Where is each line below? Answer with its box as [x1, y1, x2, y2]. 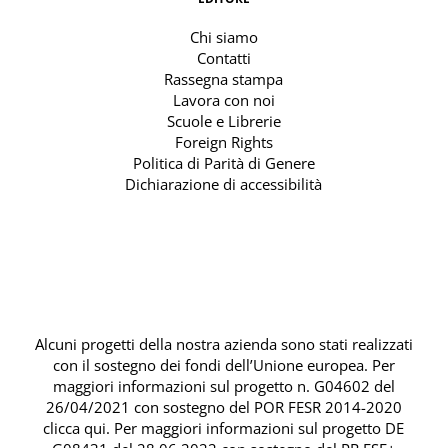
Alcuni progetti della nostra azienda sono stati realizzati [34, 334, 413, 355]
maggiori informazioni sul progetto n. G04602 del [52, 376, 395, 397]
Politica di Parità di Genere [132, 153, 315, 174]
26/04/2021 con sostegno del [45, 397, 254, 418]
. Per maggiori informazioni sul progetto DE [106, 418, 405, 439]
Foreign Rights [174, 132, 273, 153]
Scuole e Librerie [166, 111, 281, 132]
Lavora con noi [172, 90, 275, 111]
